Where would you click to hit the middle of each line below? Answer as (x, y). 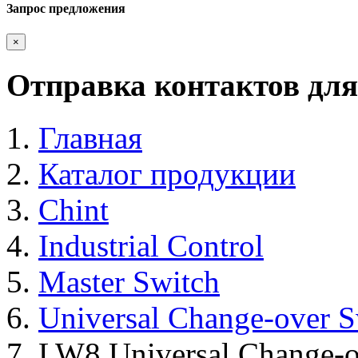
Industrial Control (151, 246)
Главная (90, 138)
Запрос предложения (66, 9)
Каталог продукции (167, 174)
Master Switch (129, 282)
